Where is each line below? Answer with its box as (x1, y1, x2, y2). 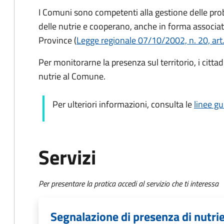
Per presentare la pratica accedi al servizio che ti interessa (38, 177, 218, 189)
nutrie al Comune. (38, 69, 107, 83)
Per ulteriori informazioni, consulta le (52, 97, 194, 111)
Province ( (38, 33, 76, 47)
